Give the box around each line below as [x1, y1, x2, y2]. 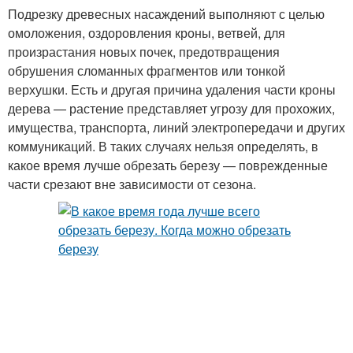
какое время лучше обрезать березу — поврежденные [8, 156, 328, 174]
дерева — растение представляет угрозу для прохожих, [8, 99, 335, 117]
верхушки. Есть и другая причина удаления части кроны [8, 80, 336, 98]
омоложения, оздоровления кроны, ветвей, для [8, 24, 285, 42]
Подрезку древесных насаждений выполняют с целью [8, 5, 325, 23]
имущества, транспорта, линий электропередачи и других [8, 118, 345, 136]
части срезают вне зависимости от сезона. [8, 175, 256, 193]
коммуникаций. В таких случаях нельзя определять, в [8, 137, 318, 155]
